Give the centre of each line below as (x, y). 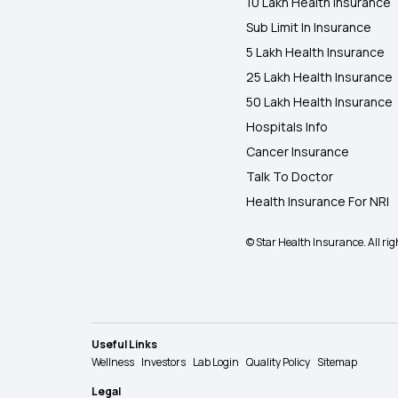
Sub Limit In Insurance (309, 27)
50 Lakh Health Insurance (320, 102)
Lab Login (216, 362)
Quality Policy (278, 362)
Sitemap (337, 362)
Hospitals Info (287, 127)
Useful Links (124, 344)
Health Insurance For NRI (318, 201)
